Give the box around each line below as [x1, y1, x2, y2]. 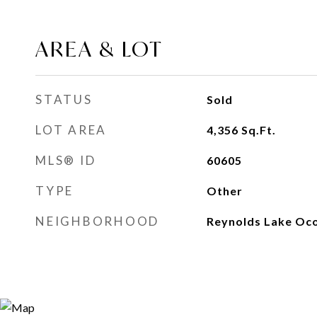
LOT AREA [35, 122, 107, 137]
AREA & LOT [35, 35, 163, 62]
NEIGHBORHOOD [35, 214, 159, 229]
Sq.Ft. [241, 123, 276, 137]
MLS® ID [35, 153, 96, 168]
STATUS [35, 92, 93, 107]
